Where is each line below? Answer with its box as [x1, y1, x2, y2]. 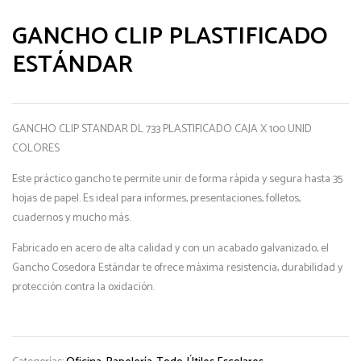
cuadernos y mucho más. [12, 208, 131, 227]
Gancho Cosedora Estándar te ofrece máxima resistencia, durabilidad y [12, 258, 342, 277]
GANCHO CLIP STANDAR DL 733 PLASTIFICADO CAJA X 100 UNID [12, 119, 312, 139]
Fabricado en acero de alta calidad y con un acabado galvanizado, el [12, 239, 329, 258]
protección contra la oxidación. [12, 277, 155, 297]
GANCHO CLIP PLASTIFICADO [12, 16, 328, 56]
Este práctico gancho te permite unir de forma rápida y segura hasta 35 [12, 169, 342, 189]
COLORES [12, 139, 60, 158]
